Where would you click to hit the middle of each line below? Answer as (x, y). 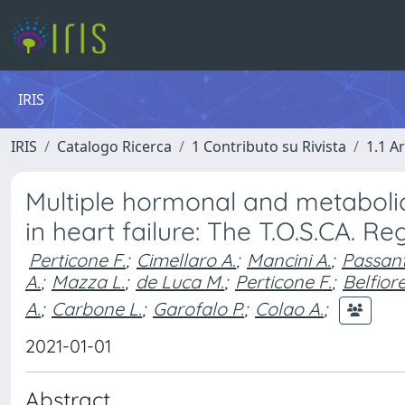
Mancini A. (289, 260)
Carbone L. (97, 308)
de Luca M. (180, 282)
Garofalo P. (198, 308)
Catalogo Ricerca (114, 146)
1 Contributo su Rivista (269, 146)
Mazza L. (88, 282)
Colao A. (289, 308)
